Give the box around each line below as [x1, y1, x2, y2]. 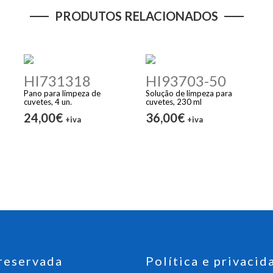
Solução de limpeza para [146, 88, 232, 98]
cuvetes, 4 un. [24, 96, 72, 107]
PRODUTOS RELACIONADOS [55, 9, 218, 23]
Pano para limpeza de [24, 88, 101, 98]
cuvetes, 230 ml [146, 96, 202, 107]
